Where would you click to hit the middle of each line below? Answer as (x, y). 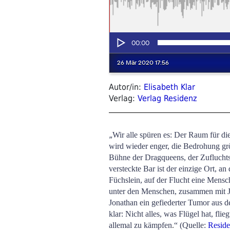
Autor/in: (126, 87)
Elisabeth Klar (169, 87)
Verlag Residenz (167, 98)
